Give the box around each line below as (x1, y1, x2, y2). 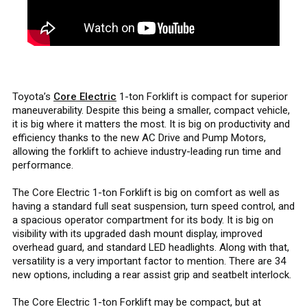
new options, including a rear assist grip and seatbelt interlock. (12, 269, 294, 281)
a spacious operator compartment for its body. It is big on (12, 214, 273, 226)
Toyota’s (12, 90, 53, 103)
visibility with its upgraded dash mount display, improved (12, 228, 262, 240)
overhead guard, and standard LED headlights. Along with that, (12, 241, 289, 254)
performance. (12, 159, 76, 171)
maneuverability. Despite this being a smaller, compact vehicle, (12, 104, 290, 116)
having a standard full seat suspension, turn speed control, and (12, 200, 295, 212)
